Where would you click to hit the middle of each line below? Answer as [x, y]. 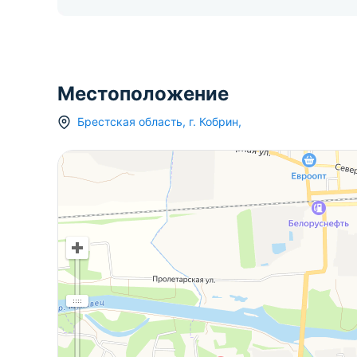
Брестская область [130, 122]
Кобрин [219, 122]
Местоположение [143, 94]
